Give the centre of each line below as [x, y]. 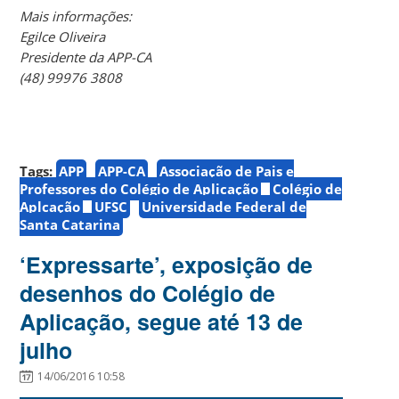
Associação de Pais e [227, 171]
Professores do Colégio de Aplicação [139, 188]
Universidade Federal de [224, 206]
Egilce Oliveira [63, 36]
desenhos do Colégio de [148, 293]
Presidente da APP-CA [86, 57]
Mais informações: [78, 16]
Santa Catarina [70, 224]
